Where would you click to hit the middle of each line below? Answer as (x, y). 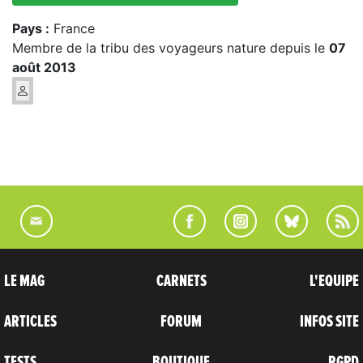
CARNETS (181, 281)
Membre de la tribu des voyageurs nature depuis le (171, 47)
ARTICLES (30, 321)
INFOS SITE (329, 321)
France (72, 28)
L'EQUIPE (334, 281)
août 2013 (44, 67)
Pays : (31, 28)
